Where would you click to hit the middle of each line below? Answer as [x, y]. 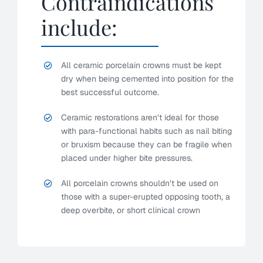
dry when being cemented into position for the [147, 79]
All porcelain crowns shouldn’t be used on [139, 183]
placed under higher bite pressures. [127, 158]
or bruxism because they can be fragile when [146, 145]
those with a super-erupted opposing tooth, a [145, 197]
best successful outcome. [110, 92]
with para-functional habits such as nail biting [146, 131]
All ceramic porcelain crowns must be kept [141, 65]
